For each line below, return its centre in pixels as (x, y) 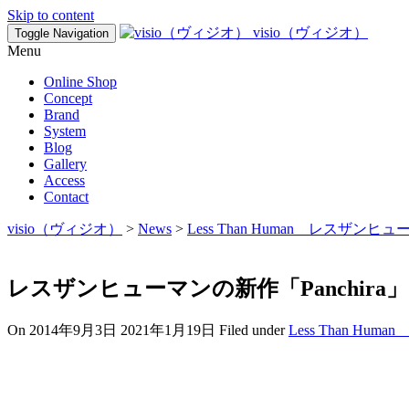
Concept (68, 98)
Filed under (254, 330)
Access (64, 180)
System (65, 131)
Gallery (65, 164)
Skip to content (51, 15)
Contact (66, 197)
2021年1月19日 (168, 330)
